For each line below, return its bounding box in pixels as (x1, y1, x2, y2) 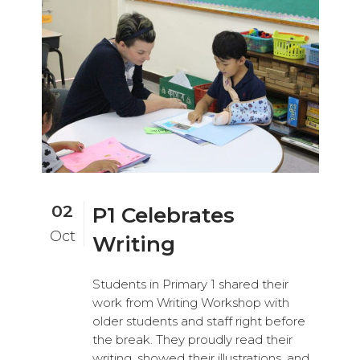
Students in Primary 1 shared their (92, 276, 288, 292)
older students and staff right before (92, 313, 305, 329)
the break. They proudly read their (92, 331, 292, 347)
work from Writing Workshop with (92, 294, 289, 310)
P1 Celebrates (92, 202, 235, 228)
